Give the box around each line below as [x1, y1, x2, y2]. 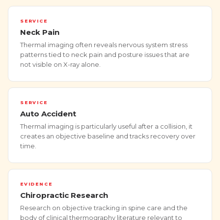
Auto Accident [20, 109, 76, 119]
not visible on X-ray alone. [20, 60, 101, 69]
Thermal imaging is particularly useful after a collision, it [20, 122, 192, 131]
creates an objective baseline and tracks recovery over [20, 132, 195, 140]
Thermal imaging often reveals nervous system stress [20, 41, 188, 49]
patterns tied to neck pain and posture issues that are [20, 51, 190, 59]
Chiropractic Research [20, 191, 108, 200]
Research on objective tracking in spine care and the [20, 204, 188, 212]
